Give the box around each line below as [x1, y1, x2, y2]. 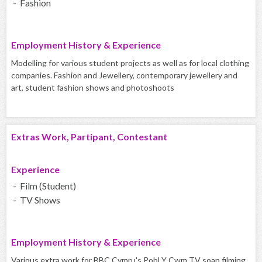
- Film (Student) [11, 180, 76, 192]
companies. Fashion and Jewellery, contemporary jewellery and [11, 70, 237, 81]
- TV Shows [11, 194, 60, 206]
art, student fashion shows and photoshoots [11, 82, 174, 93]
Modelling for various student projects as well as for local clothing [11, 58, 249, 68]
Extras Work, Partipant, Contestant [11, 131, 167, 143]
